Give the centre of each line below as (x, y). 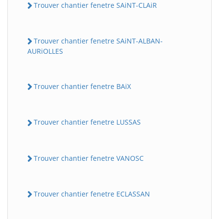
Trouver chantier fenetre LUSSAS (87, 122)
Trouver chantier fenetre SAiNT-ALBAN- (98, 41)
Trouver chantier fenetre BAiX (82, 87)
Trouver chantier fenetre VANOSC (89, 158)
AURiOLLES (45, 51)
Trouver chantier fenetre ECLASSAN (92, 194)
